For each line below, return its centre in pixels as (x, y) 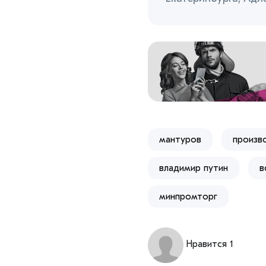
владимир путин (194, 168)
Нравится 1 (210, 244)
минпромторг (188, 196)
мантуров (180, 139)
